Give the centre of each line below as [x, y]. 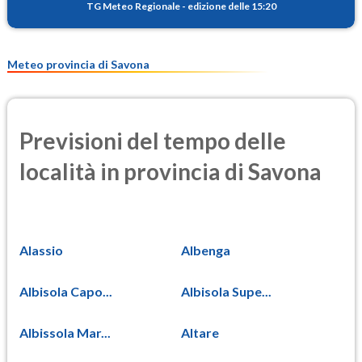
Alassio [41, 250]
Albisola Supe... [226, 291]
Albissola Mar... [65, 332]
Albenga [206, 250]
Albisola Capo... [66, 291]
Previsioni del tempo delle [153, 140]
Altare [200, 332]
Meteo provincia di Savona [78, 65]
